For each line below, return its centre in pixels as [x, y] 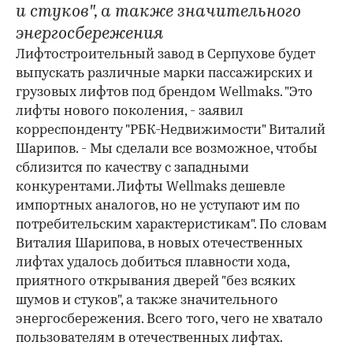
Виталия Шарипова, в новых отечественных [159, 244]
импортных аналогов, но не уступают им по [158, 206]
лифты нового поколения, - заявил [130, 112]
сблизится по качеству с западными [132, 169]
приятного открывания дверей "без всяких [156, 282]
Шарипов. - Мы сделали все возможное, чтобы [167, 150]
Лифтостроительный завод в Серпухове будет [165, 55]
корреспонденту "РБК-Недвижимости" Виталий [171, 131]
